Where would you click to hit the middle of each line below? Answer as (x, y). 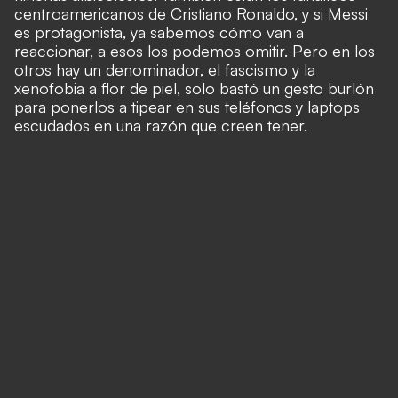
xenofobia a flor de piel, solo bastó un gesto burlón (194, 88)
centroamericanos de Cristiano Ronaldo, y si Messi (191, 13)
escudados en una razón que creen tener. (161, 125)
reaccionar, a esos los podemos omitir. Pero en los (195, 51)
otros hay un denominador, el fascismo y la (165, 69)
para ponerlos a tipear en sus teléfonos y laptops (187, 107)
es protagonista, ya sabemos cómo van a (159, 32)
